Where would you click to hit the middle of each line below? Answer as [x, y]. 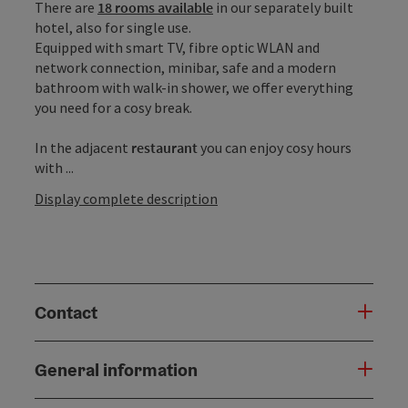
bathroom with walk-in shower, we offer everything [194, 87]
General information [116, 369]
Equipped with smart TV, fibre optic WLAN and [177, 47]
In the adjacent [83, 147]
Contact [66, 312]
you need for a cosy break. [113, 107]
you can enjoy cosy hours [275, 147]
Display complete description [126, 198]
